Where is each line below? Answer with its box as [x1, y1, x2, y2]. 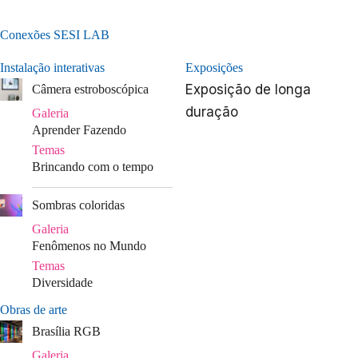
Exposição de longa [185, 81, 311, 97]
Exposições [185, 60, 243, 74]
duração [185, 103, 238, 120]
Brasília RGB [32, 324, 101, 338]
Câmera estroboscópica [32, 82, 149, 96]
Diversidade [32, 275, 93, 289]
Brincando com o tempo [32, 159, 157, 173]
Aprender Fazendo [32, 122, 126, 137]
